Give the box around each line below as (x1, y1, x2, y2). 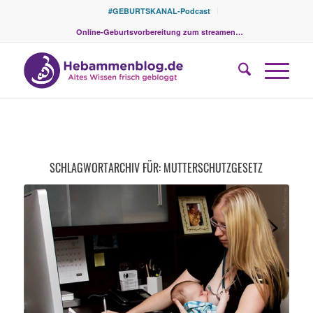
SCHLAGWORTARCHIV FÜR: (50, 159, 164, 176)
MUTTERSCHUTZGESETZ (163, 159, 263, 176)
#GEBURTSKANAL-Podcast (108, 6, 211, 16)
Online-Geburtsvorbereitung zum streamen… (76, 27, 244, 37)
